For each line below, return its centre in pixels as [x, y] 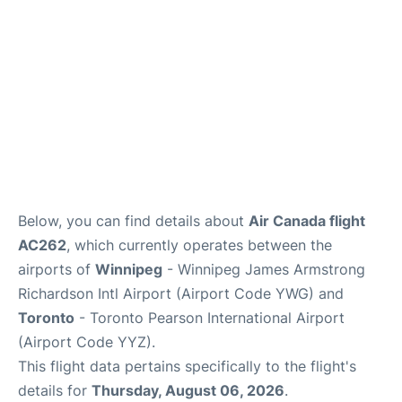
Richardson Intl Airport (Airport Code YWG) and [181, 293]
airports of [57, 269]
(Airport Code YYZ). [87, 342]
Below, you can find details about [133, 221]
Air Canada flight [307, 221]
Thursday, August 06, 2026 [188, 390]
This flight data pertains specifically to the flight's [187, 366]
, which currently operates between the [199, 245]
